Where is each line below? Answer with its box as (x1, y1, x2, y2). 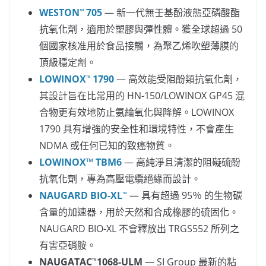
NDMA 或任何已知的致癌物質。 (39, 139, 175, 152)
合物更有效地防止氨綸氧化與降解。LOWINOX (39, 106, 234, 119)
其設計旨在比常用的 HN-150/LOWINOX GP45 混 (39, 89, 245, 102)
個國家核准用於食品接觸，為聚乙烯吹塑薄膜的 (39, 39, 239, 52)
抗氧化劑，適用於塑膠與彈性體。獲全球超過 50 (39, 23, 242, 36)
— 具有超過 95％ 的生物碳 (127, 189, 242, 202)
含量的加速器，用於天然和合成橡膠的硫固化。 (39, 205, 239, 218)
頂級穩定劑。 (39, 56, 99, 69)
